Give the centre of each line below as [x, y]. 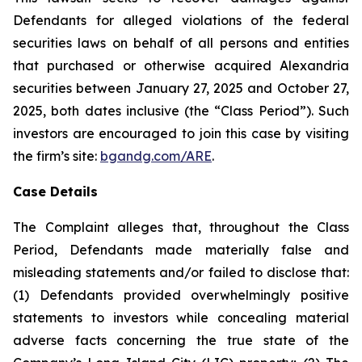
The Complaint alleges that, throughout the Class [181, 227]
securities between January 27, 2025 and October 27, [181, 88]
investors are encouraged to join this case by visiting [181, 133]
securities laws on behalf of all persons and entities [181, 43]
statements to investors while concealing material [181, 318]
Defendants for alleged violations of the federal [181, 20]
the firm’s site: [57, 156]
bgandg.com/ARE [156, 156]
